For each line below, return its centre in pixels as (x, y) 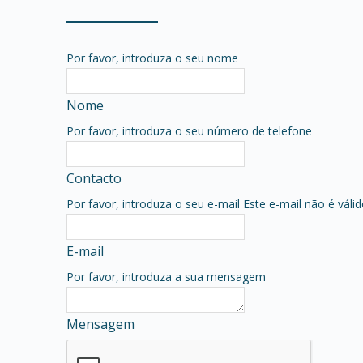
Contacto (94, 178)
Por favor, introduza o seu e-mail (153, 203)
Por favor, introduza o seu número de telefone (189, 130)
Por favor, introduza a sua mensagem (166, 276)
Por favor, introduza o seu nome (152, 58)
